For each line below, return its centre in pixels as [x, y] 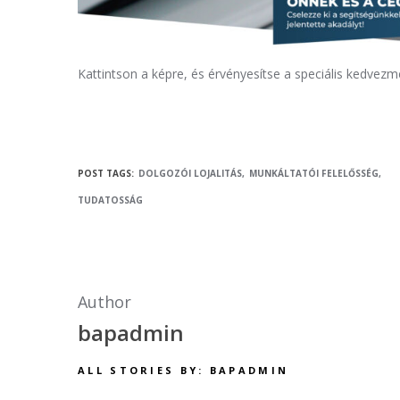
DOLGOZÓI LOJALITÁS [190, 174]
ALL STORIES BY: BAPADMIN [183, 370]
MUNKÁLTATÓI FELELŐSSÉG [314, 174]
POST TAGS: [106, 174]
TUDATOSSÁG [110, 200]
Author [104, 302]
